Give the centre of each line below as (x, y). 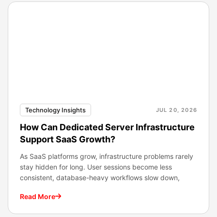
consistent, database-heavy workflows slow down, (100, 177)
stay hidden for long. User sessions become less (96, 167)
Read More (38, 196)
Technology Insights (55, 110)
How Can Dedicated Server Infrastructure (107, 127)
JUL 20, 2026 (176, 110)
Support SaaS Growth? (68, 139)
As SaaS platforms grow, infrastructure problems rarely (107, 156)
